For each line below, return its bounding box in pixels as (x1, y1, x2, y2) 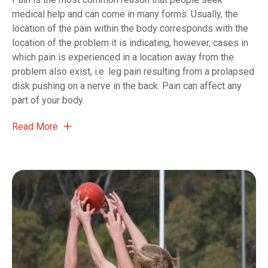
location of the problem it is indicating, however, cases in (12, 37, 248, 48)
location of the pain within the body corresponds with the (12, 23, 248, 34)
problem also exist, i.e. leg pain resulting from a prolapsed (12, 66, 254, 77)
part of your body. (12, 95, 84, 106)
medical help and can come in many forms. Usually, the (12, 8, 238, 20)
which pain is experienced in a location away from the (12, 51, 234, 63)
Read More (12, 121, 60, 132)
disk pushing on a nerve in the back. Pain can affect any (12, 80, 242, 92)
